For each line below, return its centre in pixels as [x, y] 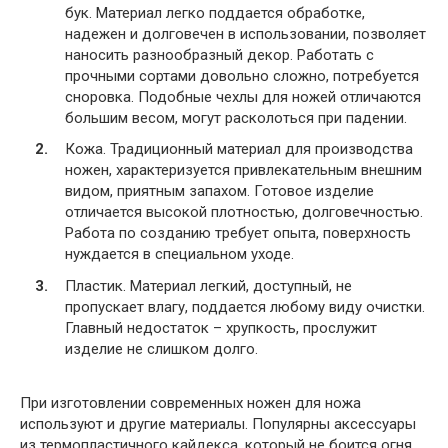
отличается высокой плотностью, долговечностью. [244, 212]
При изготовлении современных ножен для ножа [190, 402]
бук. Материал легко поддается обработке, [215, 12]
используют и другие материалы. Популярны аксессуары [218, 423]
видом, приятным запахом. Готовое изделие [219, 191]
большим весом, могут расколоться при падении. [236, 117]
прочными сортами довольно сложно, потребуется [242, 75]
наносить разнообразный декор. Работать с [219, 54]
